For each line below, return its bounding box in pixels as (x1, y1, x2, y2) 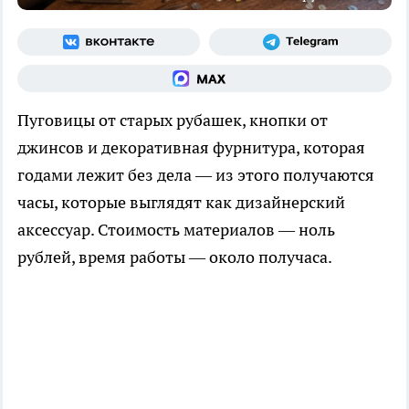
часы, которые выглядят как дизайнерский (17, 192, 345, 214)
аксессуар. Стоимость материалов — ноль (17, 219, 335, 241)
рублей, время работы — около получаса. (17, 246, 332, 268)
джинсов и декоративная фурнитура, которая (17, 137, 365, 159)
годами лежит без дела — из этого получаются (17, 164, 374, 186)
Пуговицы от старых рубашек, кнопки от (17, 110, 328, 131)
